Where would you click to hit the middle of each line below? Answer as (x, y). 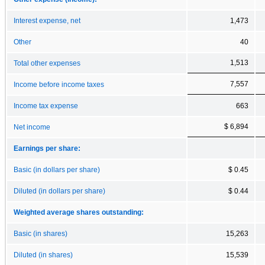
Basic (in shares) (41, 233)
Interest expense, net (47, 20)
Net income (32, 127)
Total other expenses (47, 63)
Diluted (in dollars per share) (59, 191)
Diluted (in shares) (43, 255)
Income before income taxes (59, 84)
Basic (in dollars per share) (57, 169)
